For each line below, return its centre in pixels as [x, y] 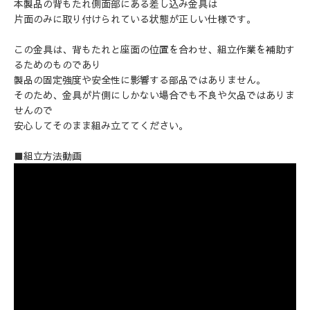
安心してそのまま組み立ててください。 [101, 125]
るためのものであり [57, 64]
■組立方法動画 [48, 156]
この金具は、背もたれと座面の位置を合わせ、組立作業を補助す [154, 49]
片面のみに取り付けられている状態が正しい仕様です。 [135, 19]
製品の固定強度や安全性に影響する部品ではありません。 [140, 80]
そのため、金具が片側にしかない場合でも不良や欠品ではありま [154, 95]
